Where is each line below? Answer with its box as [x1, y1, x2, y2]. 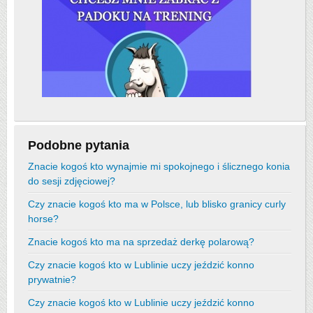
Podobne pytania [28, 138, 129, 152]
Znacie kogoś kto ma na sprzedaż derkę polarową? [28, 236, 254, 247]
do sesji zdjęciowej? [28, 175, 115, 187]
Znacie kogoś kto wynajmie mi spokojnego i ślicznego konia [28, 161, 290, 172]
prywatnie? [28, 274, 76, 285]
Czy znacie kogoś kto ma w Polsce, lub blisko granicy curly [28, 198, 286, 210]
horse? [28, 213, 59, 224]
